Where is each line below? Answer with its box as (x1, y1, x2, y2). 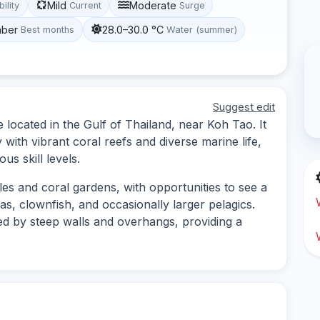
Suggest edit (213, 99, 275, 114)
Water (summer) (166, 24, 237, 35)
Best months (21, 24, 75, 35)
